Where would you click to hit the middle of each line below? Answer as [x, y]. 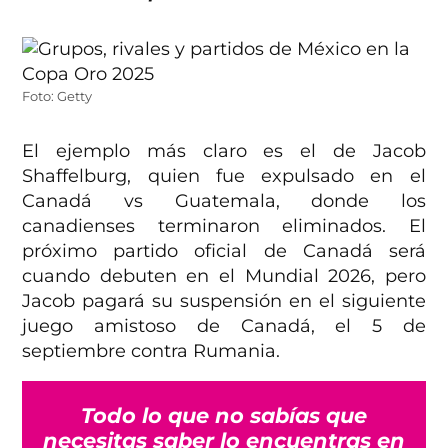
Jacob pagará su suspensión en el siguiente [224, 301]
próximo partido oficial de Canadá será [224, 251]
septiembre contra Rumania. [151, 351]
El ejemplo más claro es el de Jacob [224, 151]
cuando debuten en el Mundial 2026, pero [224, 276]
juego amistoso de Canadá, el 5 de [224, 326]
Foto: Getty [57, 97]
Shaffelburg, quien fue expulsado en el [224, 176]
